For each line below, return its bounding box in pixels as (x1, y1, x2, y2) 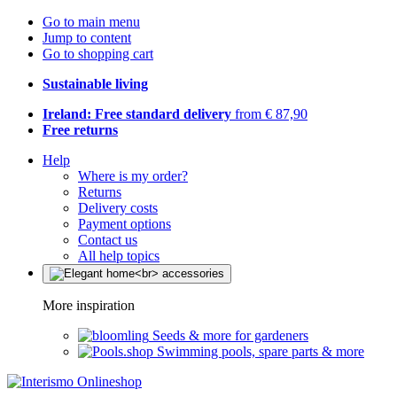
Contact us (78, 232, 137, 247)
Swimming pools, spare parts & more (157, 344, 364, 359)
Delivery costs (78, 200, 158, 215)
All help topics (78, 248, 160, 263)
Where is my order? (78, 168, 188, 183)
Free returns (43, 122, 118, 137)
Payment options (78, 216, 171, 231)
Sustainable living (43, 76, 148, 91)
